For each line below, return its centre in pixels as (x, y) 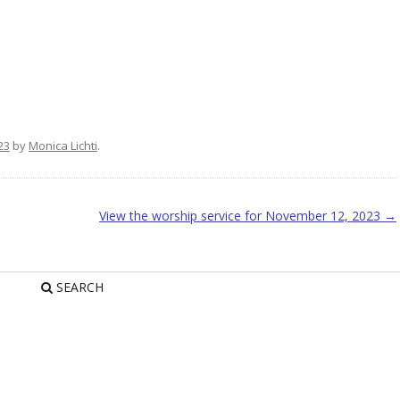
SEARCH (79, 287)
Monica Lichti (63, 146)
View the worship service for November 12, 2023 (241, 216)
